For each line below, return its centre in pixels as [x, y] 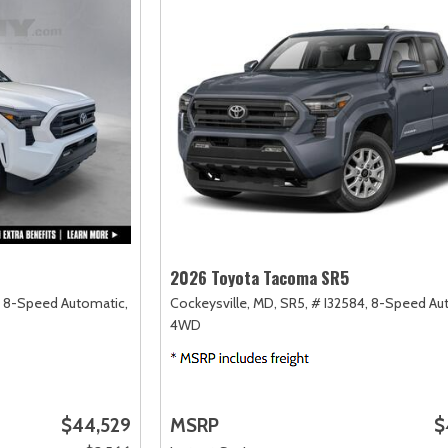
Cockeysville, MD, [224, 302]
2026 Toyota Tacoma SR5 [260, 277]
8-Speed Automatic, [65, 302]
